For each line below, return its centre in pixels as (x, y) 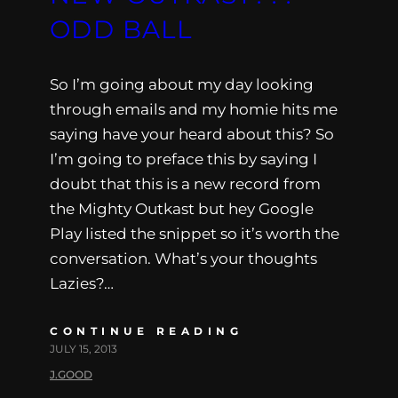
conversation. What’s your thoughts (183, 258)
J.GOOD (71, 374)
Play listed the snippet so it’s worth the (195, 233)
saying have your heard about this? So (192, 134)
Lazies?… (82, 283)
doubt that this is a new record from (185, 183)
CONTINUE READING (146, 330)
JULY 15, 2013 (84, 348)
